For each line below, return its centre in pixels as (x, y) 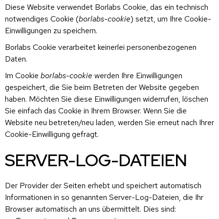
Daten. (16, 59)
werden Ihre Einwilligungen (137, 75)
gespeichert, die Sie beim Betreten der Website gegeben (102, 87)
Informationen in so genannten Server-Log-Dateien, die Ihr (104, 197)
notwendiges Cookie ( (42, 19)
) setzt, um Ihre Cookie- (171, 19)
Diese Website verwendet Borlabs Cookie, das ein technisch (107, 7)
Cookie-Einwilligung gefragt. (52, 134)
